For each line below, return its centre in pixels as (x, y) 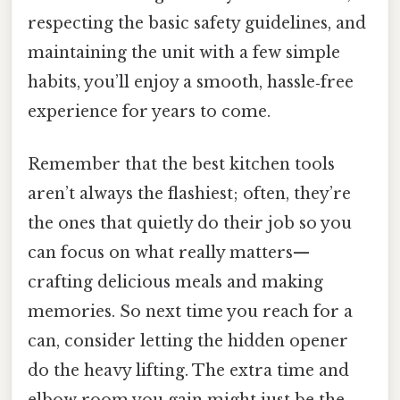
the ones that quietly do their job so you (190, 224)
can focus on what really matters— (169, 253)
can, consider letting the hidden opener (188, 342)
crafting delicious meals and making (175, 283)
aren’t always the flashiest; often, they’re (189, 194)
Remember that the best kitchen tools (181, 165)
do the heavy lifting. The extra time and (188, 371)
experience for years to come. (149, 111)
